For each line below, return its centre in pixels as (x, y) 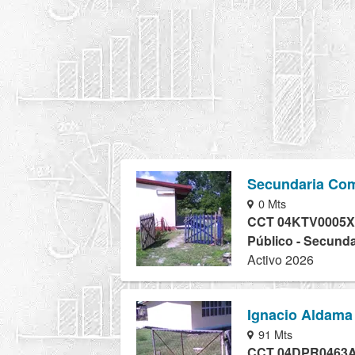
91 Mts (274, 334)
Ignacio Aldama (300, 314)
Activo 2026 (281, 260)
